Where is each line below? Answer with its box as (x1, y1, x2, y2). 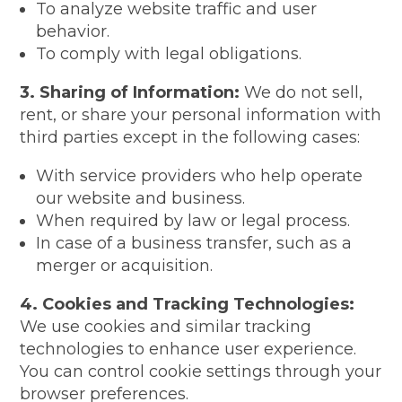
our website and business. (36, 188, 246, 208)
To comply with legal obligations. (36, 44, 302, 64)
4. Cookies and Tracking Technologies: (20, 294, 355, 314)
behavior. (36, 22, 110, 41)
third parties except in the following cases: (20, 127, 361, 147)
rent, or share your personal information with (20, 105, 382, 125)
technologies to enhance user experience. (20, 339, 357, 359)
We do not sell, (240, 83, 363, 102)
